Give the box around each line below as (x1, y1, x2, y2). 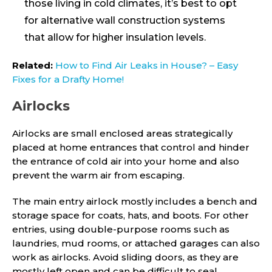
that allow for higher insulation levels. (24, 31, 206, 43)
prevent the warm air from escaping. (12, 169, 185, 181)
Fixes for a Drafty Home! (12, 73, 124, 85)
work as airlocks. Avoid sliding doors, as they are (12, 251, 239, 263)
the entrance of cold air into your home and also (12, 155, 239, 167)
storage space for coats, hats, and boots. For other (12, 209, 249, 221)
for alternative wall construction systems (24, 14, 225, 26)
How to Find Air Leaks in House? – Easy (55, 59, 238, 71)
